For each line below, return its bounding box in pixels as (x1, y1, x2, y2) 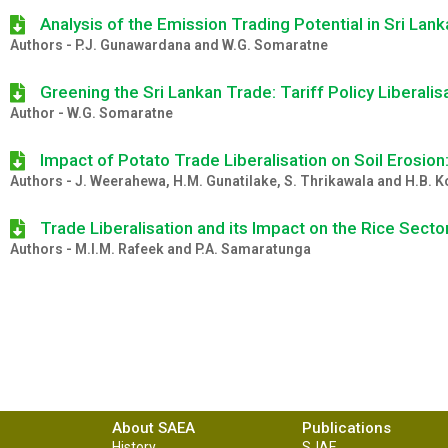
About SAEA (112, 419, 195, 437)
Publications (301, 419, 391, 437)
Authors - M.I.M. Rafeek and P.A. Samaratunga (10, 241, 311, 258)
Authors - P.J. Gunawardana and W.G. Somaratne (10, 37, 328, 54)
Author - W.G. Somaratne (10, 105, 173, 122)
